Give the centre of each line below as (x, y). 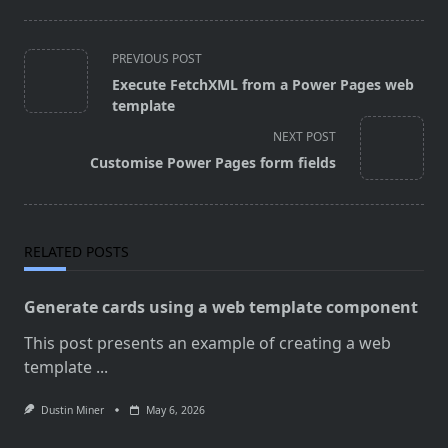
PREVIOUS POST (157, 59)
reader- (51, 152)
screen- (51, 128)
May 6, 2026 (175, 410)
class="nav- (65, 80)
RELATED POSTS (76, 252)
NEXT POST (304, 137)
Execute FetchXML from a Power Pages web (263, 85)
